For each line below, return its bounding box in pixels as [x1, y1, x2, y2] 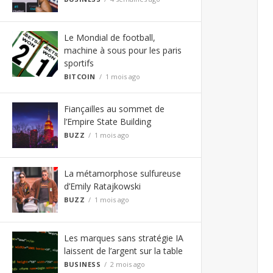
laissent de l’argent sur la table [64, 244, 183, 257]
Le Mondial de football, [64, 31, 155, 43]
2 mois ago [110, 259, 146, 269]
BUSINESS [64, 259, 101, 269]
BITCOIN [64, 71, 96, 81]
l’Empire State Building [64, 115, 151, 127]
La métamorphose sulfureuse [64, 167, 181, 179]
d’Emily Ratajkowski [64, 180, 141, 192]
